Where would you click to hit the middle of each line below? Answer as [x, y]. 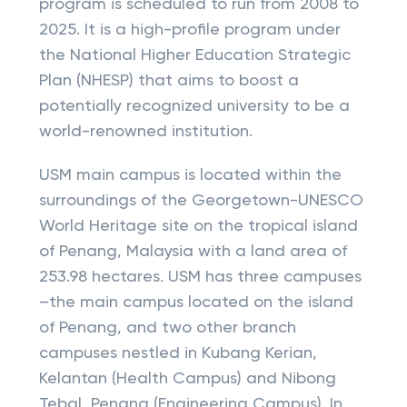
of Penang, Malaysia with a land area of [193, 252]
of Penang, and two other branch [167, 328]
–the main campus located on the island [196, 303]
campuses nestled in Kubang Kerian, [178, 353]
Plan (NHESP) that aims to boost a [169, 81]
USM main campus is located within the [190, 175]
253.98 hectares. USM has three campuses [200, 277]
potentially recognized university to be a [194, 106]
